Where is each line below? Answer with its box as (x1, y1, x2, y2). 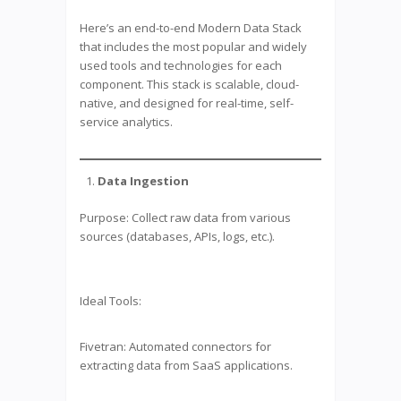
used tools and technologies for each (80, 56, 282, 73)
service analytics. (80, 113, 173, 130)
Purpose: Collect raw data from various (80, 209, 291, 226)
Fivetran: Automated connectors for (80, 337, 271, 354)
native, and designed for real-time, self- (80, 94, 294, 111)
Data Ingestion (98, 172, 189, 189)
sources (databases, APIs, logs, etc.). (80, 227, 275, 244)
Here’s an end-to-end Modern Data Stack (80, 19, 302, 36)
